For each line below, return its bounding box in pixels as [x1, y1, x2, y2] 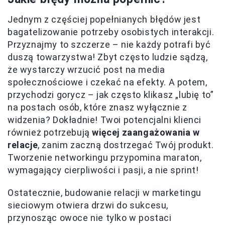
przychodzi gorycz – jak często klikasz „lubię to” [8, 89, 214, 100]
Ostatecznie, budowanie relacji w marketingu [8, 187, 201, 198]
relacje [8, 140, 38, 151]
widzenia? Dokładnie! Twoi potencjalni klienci [8, 115, 202, 126]
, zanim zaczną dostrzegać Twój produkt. [38, 140, 214, 151]
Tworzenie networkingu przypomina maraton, [8, 152, 202, 163]
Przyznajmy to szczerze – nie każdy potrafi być [8, 39, 211, 50]
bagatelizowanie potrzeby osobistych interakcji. [8, 27, 214, 38]
